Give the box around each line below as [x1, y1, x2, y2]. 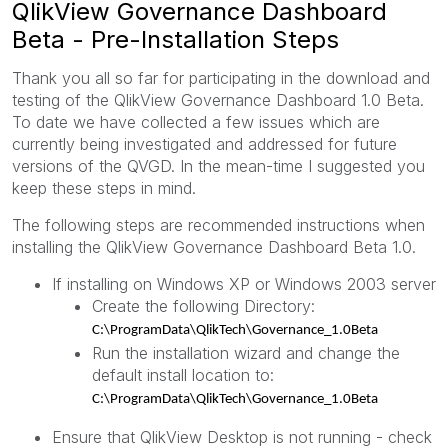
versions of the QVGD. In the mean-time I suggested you [12, 155, 425, 176]
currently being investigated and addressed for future [12, 133, 397, 154]
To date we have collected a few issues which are [12, 111, 380, 132]
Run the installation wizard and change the [92, 342, 400, 363]
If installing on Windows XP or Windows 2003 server [52, 273, 436, 294]
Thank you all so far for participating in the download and [12, 67, 430, 88]
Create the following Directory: [92, 295, 315, 316]
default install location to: [92, 364, 274, 385]
